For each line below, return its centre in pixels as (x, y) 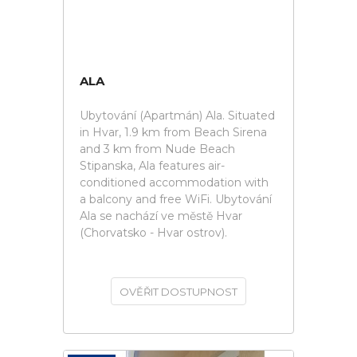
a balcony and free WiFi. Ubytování (176, 199)
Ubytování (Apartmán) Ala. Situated (177, 116)
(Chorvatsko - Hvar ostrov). (153, 233)
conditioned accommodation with (174, 182)
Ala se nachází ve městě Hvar (161, 216)
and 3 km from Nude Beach (157, 149)
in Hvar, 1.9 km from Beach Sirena (173, 132)
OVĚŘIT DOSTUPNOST (178, 292)
